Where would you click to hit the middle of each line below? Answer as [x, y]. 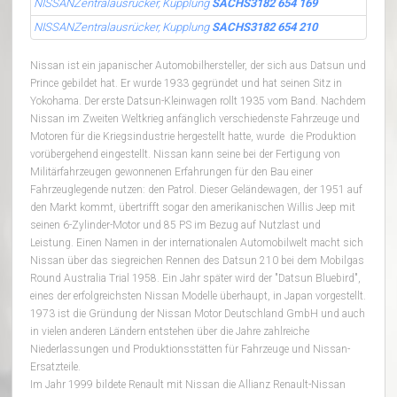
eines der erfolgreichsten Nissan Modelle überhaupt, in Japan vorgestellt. [198, 296]
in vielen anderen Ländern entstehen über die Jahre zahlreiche [170, 331]
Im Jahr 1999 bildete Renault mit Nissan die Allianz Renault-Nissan [188, 384]
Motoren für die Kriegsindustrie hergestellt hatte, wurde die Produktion [194, 136]
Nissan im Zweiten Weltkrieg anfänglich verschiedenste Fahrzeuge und [195, 118]
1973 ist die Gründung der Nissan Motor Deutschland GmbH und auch [198, 313]
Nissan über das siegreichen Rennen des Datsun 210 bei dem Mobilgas [198, 260]
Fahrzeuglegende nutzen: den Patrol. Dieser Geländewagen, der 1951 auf [197, 189]
